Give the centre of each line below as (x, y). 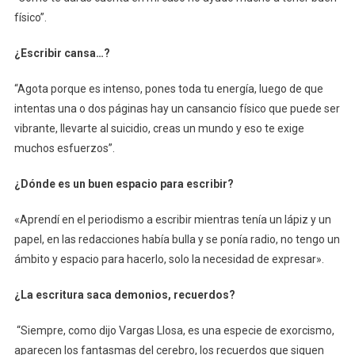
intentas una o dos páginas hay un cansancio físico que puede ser (177, 108)
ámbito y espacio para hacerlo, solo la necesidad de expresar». (169, 259)
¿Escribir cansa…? (62, 53)
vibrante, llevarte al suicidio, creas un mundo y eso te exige (159, 128)
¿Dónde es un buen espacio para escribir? (124, 183)
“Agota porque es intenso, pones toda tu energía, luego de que (168, 88)
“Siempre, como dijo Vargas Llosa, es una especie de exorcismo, (175, 330)
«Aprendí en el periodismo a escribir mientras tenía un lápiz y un (172, 219)
